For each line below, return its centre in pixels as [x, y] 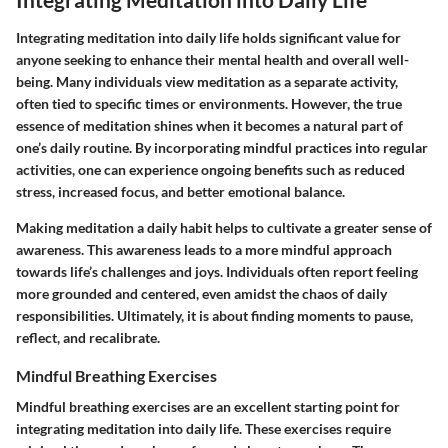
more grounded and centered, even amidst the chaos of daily [201, 293]
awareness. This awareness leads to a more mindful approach [204, 249]
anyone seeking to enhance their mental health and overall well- [212, 59]
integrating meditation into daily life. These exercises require [203, 428]
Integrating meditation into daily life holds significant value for [208, 37]
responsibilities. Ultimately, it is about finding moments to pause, [214, 315]
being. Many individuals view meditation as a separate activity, [207, 81]
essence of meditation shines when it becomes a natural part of [209, 125]
